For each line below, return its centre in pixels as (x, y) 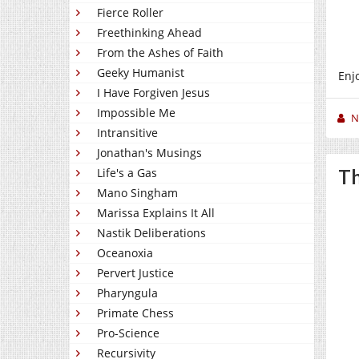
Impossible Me (136, 113)
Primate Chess (135, 313)
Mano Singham (137, 193)
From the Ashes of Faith (160, 52)
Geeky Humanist (141, 73)
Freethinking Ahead (149, 32)
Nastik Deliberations (151, 233)
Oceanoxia (125, 253)
